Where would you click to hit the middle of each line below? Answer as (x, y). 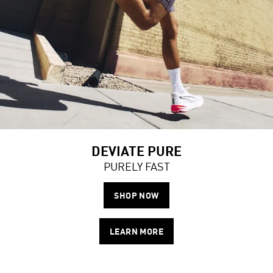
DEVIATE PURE (136, 150)
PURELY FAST (136, 166)
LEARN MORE (136, 231)
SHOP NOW (136, 195)
